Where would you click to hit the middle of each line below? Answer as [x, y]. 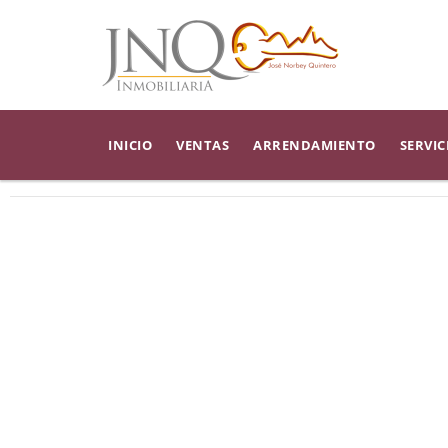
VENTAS [202, 145]
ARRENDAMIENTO [314, 145]
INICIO [130, 145]
